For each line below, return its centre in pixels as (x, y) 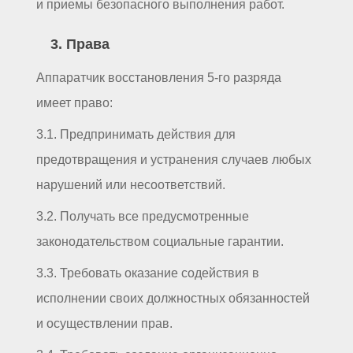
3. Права (80, 44)
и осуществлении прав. (104, 323)
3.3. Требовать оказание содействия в (148, 273)
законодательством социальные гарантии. (160, 241)
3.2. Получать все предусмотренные (143, 216)
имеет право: (74, 102)
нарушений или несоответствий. (131, 184)
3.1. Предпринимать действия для (136, 134)
